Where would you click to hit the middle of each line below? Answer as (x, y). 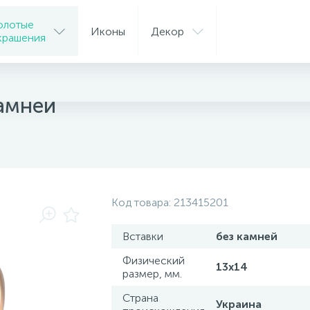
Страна (140, 298)
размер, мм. (152, 274)
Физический (154, 261)
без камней (247, 236)
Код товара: (143, 202)
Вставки (143, 236)
